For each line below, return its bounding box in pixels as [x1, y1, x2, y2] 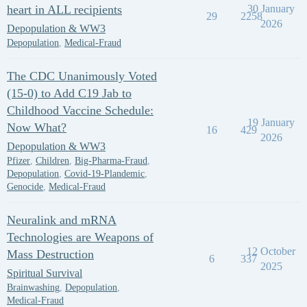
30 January [247, 3, 295, 14]
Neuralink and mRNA [7, 213, 116, 227]
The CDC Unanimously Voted [7, 69, 157, 83]
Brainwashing [7, 282, 60, 293]
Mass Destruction [7, 247, 94, 261]
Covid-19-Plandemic [64, 169, 145, 179]
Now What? [7, 121, 66, 134]
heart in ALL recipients [7, 3, 122, 16]
